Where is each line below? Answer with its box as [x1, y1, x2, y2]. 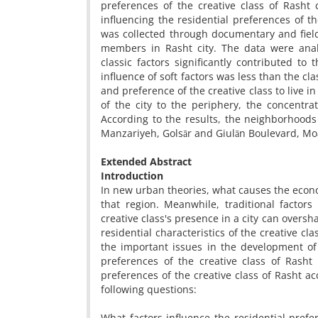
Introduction [101, 169, 163, 182]
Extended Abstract [101, 155, 192, 168]
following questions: [101, 283, 197, 296]
